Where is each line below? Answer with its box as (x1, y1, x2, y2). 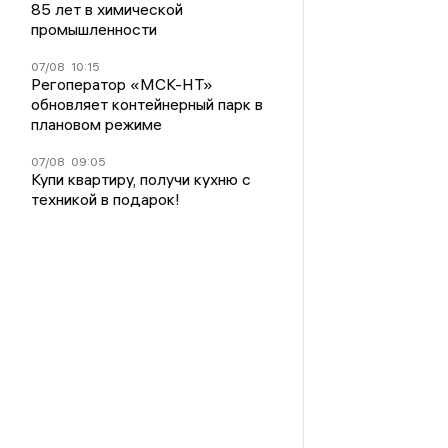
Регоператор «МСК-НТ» (31, 74, 214, 95)
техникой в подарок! (31, 189, 181, 210)
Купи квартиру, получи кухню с (31, 169, 252, 190)
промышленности (31, 19, 158, 40)
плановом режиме (31, 114, 163, 135)
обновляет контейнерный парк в (31, 94, 264, 115)
